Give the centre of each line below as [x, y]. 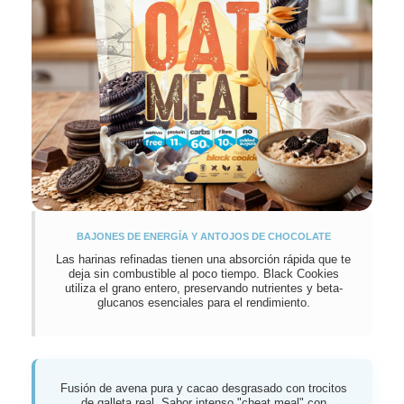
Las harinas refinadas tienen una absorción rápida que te [204, 259]
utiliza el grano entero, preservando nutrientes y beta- [203, 288]
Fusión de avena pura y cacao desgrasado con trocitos [203, 389]
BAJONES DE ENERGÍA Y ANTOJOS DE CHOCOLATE [203, 237]
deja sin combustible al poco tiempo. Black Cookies [203, 274]
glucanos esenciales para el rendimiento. [203, 303]
